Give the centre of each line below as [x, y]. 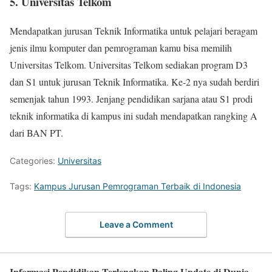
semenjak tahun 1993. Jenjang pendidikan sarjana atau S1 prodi [131, 99]
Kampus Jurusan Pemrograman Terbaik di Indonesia [138, 186]
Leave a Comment [136, 224]
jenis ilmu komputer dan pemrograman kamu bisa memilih [121, 48]
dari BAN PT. [36, 133]
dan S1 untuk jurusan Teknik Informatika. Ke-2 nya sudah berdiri [134, 82]
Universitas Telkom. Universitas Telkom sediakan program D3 [129, 65]
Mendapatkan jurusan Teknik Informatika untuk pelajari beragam [134, 31]
